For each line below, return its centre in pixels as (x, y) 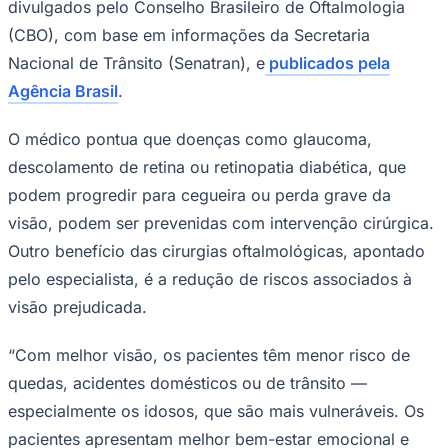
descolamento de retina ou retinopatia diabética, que (207, 166)
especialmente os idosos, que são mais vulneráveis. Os (216, 410)
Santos (29, 317)
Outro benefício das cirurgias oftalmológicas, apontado (216, 250)
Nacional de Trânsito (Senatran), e (136, 62)
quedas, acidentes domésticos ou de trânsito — (187, 382)
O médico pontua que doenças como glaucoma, (190, 138)
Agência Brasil (63, 90)
